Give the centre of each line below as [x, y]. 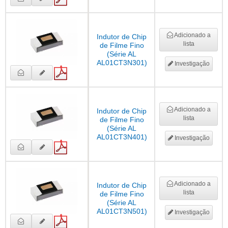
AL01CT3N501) [122, 211]
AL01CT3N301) [122, 63]
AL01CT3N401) [122, 137]
